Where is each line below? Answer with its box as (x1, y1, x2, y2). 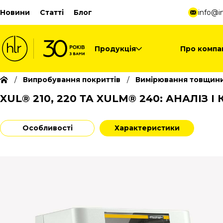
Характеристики (114, 123, 180, 132)
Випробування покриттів (23, 75, 120, 84)
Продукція (95, 44, 136, 53)
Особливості (22, 123, 73, 132)
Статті (40, 8, 64, 17)
